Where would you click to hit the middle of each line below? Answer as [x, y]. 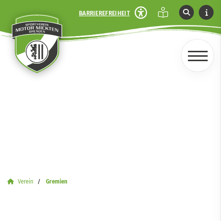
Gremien [57, 182]
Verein [26, 182]
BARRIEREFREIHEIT [104, 13]
